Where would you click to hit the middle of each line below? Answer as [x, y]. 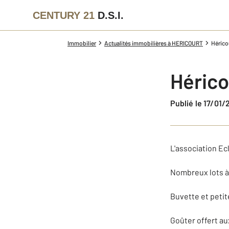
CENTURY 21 [64, 15]
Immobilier [82, 43]
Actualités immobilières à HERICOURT [154, 43]
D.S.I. [111, 15]
